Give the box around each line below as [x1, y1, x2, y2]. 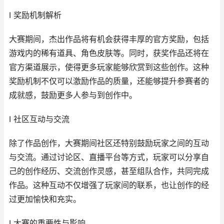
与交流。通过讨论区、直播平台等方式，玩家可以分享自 [9, 152, 209, 162]
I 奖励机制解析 [9, 10, 61, 20]
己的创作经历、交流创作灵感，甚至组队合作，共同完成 [9, 166, 209, 176]
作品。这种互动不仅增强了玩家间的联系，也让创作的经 [9, 180, 209, 190]
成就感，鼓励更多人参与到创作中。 [9, 90, 137, 100]
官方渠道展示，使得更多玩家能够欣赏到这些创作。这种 [9, 62, 209, 72]
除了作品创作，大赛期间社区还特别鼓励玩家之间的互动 [9, 138, 209, 148]
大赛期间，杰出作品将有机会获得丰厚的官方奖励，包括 [9, 34, 209, 44]
